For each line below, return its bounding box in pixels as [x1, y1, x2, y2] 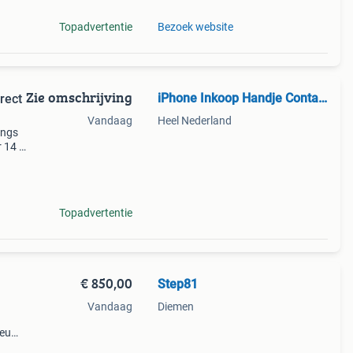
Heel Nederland [157, 114, 232, 127]
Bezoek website [157, 20, 233, 33]
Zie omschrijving [25, 87, 132, 108]
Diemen [157, 300, 194, 313]
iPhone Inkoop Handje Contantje [318, 91, 327, 106]
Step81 [157, 277, 198, 292]
